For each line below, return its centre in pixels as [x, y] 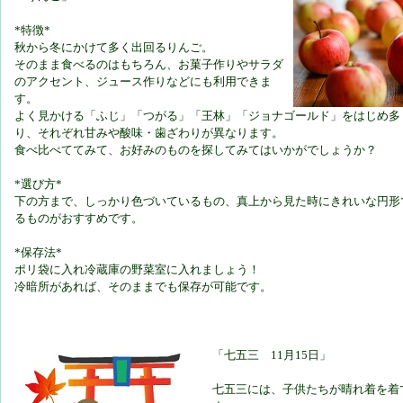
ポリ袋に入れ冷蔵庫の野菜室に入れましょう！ [137, 270]
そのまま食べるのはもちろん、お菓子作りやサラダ [149, 65]
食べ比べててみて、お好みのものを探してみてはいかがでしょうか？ [196, 150]
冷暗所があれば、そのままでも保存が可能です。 [143, 287]
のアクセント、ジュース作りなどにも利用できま [143, 82]
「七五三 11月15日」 [272, 355]
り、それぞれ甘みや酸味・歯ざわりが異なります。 [149, 133]
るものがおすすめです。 [79, 219]
